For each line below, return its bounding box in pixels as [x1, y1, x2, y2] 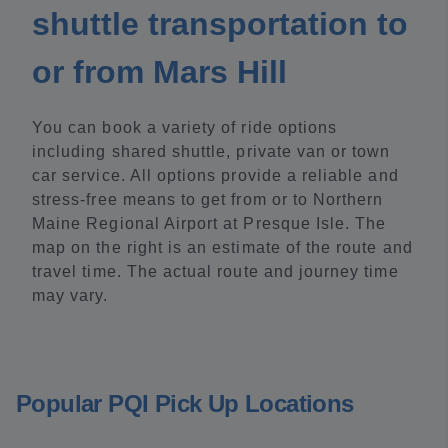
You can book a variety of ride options [32, 119, 338, 136]
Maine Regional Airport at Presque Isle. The [32, 215, 387, 232]
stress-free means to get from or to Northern [32, 191, 384, 208]
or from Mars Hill [32, 54, 287, 90]
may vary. [32, 287, 109, 304]
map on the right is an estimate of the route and [32, 239, 413, 256]
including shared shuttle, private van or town [32, 143, 391, 160]
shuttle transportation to [32, 6, 408, 42]
